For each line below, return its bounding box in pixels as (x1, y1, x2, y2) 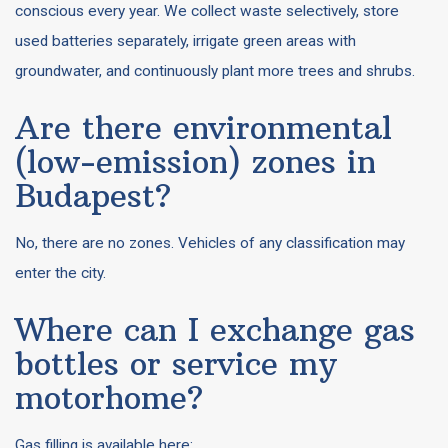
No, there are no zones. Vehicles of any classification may (15, 234, 405, 252)
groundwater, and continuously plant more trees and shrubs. (15, 62, 415, 80)
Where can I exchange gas (15, 310, 415, 349)
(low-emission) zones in (15, 142, 376, 181)
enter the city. (15, 264, 106, 282)
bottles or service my (15, 344, 337, 383)
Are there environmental (15, 108, 392, 147)
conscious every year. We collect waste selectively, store (15, 2, 399, 20)
